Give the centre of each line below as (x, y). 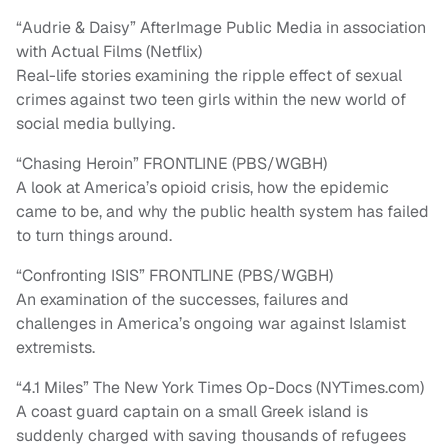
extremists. (55, 348)
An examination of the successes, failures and (182, 300)
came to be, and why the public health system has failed (222, 212)
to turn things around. (94, 236)
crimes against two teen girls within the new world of (211, 100)
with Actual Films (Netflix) (109, 52)
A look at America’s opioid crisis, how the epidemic (202, 188)
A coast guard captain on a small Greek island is (192, 412)
